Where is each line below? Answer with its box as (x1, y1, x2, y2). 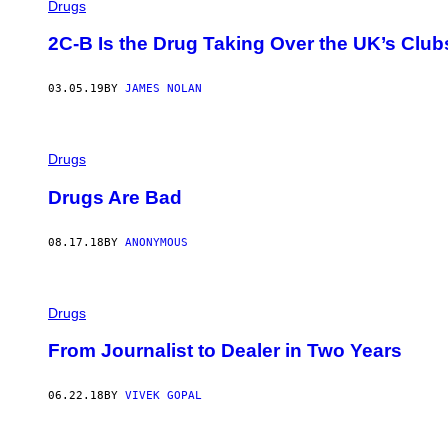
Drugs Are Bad (48, 186, 182, 208)
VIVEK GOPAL (125, 389, 202, 403)
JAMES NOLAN (125, 82, 202, 96)
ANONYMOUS (125, 235, 188, 249)
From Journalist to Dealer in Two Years (48, 340, 402, 362)
